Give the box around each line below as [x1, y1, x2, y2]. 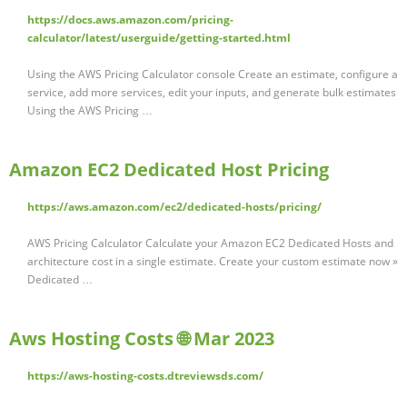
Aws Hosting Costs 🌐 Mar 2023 [9, 326, 274, 352]
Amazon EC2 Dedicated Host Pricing [9, 157, 329, 183]
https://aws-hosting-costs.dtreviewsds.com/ [27, 368, 263, 384]
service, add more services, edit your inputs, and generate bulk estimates [27, 84, 396, 101]
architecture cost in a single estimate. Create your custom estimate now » [27, 253, 398, 270]
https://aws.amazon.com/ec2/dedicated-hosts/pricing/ [27, 199, 322, 215]
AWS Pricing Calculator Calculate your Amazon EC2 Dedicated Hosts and [27, 235, 393, 252]
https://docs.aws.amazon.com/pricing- [27, 12, 233, 28]
